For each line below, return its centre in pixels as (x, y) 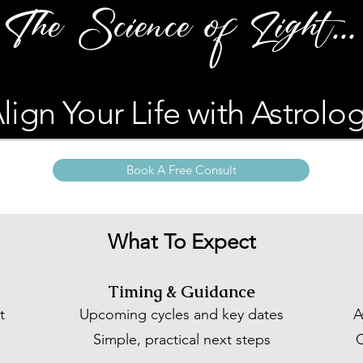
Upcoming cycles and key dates (181, 314)
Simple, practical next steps (181, 340)
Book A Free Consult (181, 170)
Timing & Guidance (181, 292)
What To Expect (181, 242)
